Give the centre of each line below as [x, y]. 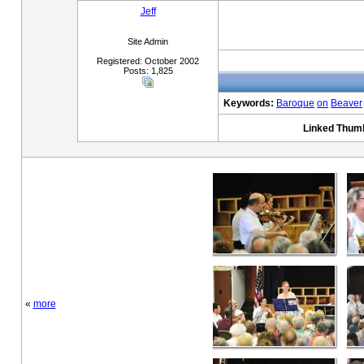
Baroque [295, 103]
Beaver [347, 103]
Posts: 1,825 [148, 71]
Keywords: [249, 103]
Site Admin [148, 41]
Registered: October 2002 [148, 61]
